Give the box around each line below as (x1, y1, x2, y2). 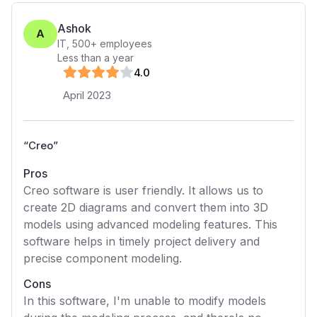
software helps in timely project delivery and (23, 234, 260, 248)
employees (97, 38, 152, 50)
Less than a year (57, 52, 134, 64)
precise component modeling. (23, 251, 182, 265)
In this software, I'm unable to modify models (23, 294, 266, 308)
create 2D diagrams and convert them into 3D (23, 200, 268, 214)
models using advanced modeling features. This (23, 217, 277, 231)
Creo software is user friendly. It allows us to (23, 183, 263, 197)
